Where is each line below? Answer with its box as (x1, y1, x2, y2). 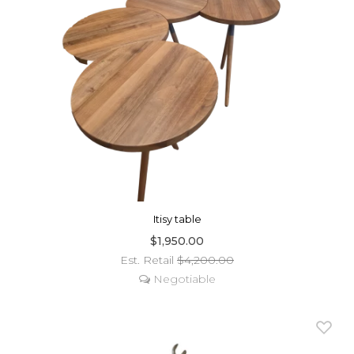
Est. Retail (120, 253, 177, 267)
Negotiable (149, 272, 216, 286)
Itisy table (153, 213, 201, 225)
